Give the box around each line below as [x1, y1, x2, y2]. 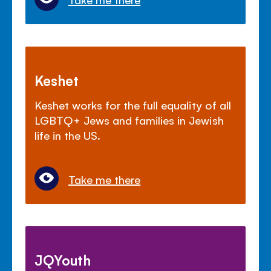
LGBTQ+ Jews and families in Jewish [34, 113, 224, 128]
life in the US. [34, 128, 101, 143]
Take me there [68, 172, 141, 187]
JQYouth [34, 250, 91, 269]
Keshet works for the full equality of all [34, 97, 231, 113]
